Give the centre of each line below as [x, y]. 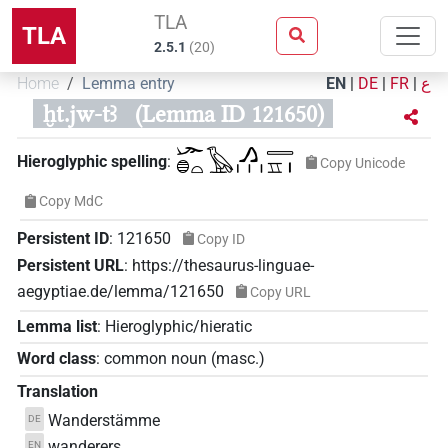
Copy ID [220, 238]
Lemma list [57, 326]
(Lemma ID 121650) [229, 114]
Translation [57, 391]
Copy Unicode [362, 162]
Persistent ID [63, 238]
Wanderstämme [104, 420]
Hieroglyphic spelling [92, 162]
